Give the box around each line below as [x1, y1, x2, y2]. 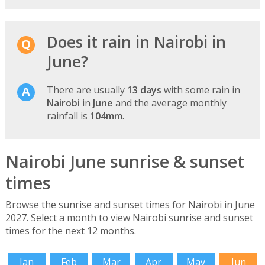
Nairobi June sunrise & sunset [5, 149, 244, 173]
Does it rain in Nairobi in [46, 31, 226, 53]
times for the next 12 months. [5, 224, 136, 238]
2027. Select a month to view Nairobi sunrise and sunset [5, 211, 253, 225]
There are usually [46, 83, 127, 96]
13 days [127, 83, 161, 96]
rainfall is [46, 109, 90, 122]
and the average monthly [112, 96, 227, 109]
